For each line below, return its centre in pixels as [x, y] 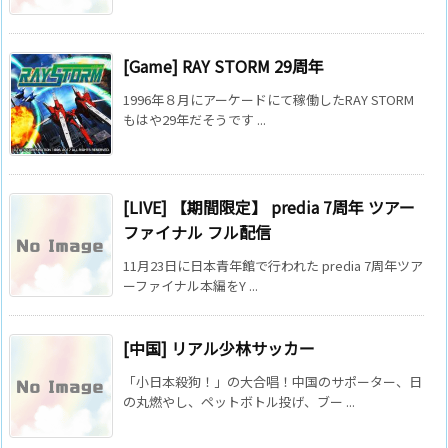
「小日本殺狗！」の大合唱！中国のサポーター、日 [272, 381]
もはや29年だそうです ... [194, 119]
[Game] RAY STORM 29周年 [223, 65]
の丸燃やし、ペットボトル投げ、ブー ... [239, 401]
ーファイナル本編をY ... [190, 285]
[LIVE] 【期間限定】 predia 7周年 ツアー [269, 206]
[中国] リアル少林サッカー [219, 347]
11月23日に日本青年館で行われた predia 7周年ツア [273, 265]
